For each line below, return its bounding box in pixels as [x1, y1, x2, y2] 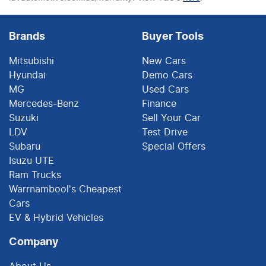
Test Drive [142, 127, 188, 137]
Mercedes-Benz [9, 99, 79, 109]
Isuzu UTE [9, 156, 54, 166]
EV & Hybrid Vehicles [9, 213, 103, 223]
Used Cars [142, 84, 189, 94]
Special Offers [142, 141, 205, 151]
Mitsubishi [9, 56, 54, 66]
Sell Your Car [142, 113, 201, 123]
